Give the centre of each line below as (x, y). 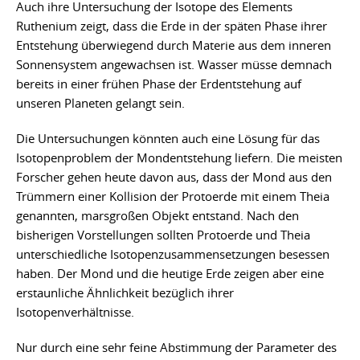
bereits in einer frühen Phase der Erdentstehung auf (159, 83)
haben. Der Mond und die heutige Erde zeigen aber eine (170, 273)
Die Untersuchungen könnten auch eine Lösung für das (168, 138)
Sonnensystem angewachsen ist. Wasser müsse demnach (174, 64)
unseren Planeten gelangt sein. (100, 102)
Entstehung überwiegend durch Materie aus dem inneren (174, 45)
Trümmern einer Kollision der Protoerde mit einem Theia (173, 196)
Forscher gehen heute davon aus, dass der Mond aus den (174, 176)
